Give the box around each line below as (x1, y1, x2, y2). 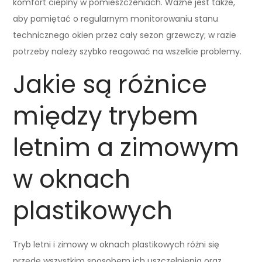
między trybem (13, 98, 199, 133)
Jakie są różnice (13, 67, 208, 102)
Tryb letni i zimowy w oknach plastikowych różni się (13, 238, 220, 250)
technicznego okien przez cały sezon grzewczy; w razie (13, 29, 237, 41)
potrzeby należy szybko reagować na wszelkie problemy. (13, 45, 242, 57)
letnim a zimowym (13, 130, 240, 165)
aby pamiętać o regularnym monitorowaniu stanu (13, 12, 219, 25)
